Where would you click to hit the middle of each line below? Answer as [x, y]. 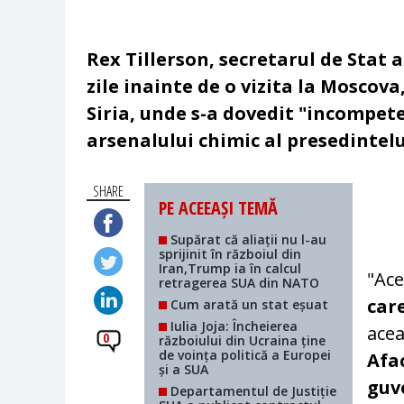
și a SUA [184, 370]
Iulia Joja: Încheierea [233, 326]
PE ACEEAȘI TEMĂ [219, 208]
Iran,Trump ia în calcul [230, 269]
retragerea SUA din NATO [239, 283]
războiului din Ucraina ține [243, 341]
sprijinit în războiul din [230, 254]
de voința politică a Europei [245, 355]
